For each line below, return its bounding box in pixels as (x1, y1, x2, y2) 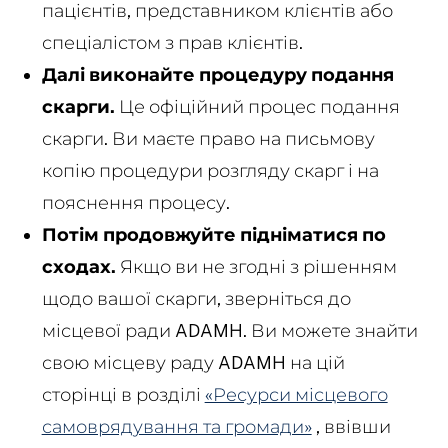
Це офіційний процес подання (114, 95, 400, 117)
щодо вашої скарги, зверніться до (41, 287, 351, 309)
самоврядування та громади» (41, 415, 312, 437)
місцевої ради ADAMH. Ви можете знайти (41, 319, 418, 341)
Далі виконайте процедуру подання (41, 63, 394, 85)
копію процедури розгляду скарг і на (41, 159, 379, 181)
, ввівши (311, 415, 391, 437)
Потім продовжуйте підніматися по (41, 223, 386, 245)
